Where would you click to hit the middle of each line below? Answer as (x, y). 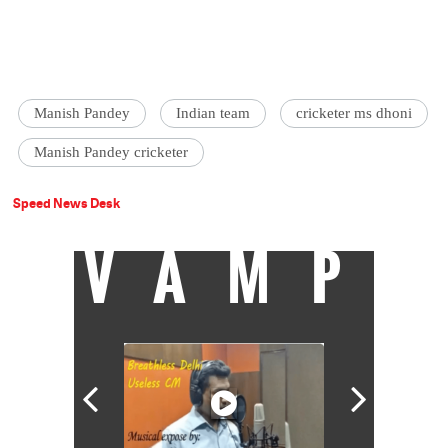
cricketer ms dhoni (354, 113)
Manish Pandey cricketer (111, 152)
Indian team (213, 113)
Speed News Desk (67, 203)
